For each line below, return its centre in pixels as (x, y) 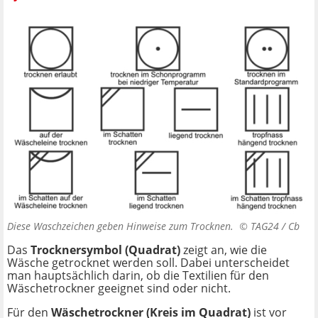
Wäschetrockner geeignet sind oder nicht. (119, 288)
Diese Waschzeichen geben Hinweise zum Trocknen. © (129, 226)
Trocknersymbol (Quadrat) (104, 250)
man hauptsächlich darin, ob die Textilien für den (138, 275)
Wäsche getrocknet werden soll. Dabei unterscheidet (148, 262)
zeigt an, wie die (224, 250)
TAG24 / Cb (275, 226)
